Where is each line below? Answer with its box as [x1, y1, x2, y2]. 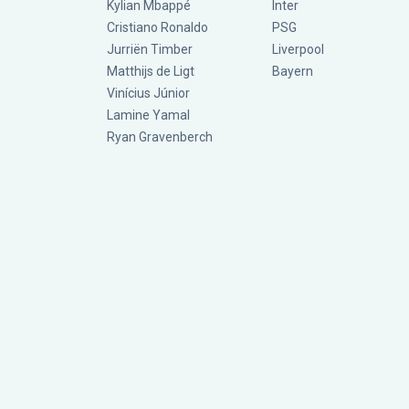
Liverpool [272, 42, 324, 58]
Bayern [272, 64, 313, 79]
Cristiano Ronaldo [107, 20, 208, 36]
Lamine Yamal [107, 108, 190, 123]
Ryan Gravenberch [107, 130, 213, 145]
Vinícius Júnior [107, 86, 190, 101]
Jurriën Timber [107, 42, 193, 58]
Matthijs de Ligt [107, 64, 197, 79]
